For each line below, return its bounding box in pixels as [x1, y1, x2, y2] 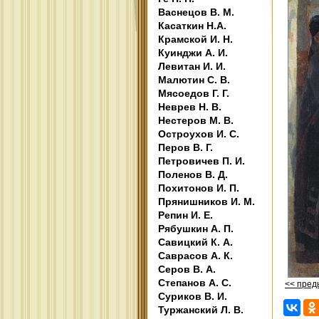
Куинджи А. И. [158, 47, 228, 58]
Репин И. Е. [158, 209, 213, 221]
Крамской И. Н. [158, 33, 233, 45]
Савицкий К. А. [158, 236, 233, 248]
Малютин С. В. [158, 74, 230, 85]
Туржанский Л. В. [158, 304, 244, 315]
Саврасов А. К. [158, 250, 233, 261]
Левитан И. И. [158, 61, 226, 72]
